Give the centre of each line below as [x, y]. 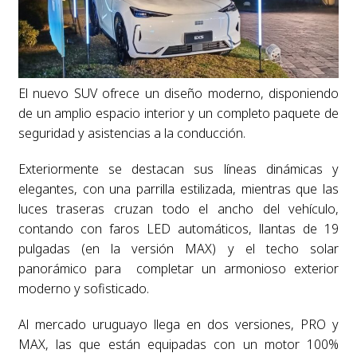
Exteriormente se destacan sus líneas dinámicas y [178, 169]
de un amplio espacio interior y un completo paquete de [178, 114]
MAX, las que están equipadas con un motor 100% [178, 345]
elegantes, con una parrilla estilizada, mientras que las [178, 189]
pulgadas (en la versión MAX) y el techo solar [178, 249]
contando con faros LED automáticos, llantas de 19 [178, 229]
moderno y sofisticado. [83, 289]
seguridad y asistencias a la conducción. [131, 133]
